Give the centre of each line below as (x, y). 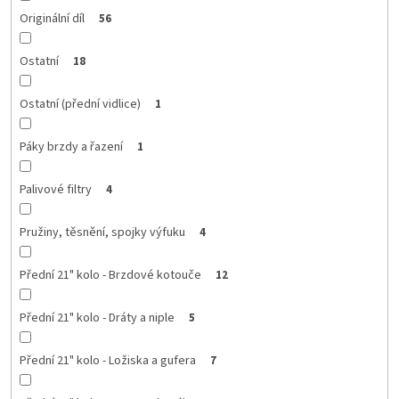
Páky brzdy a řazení (71, 147)
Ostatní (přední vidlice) (80, 104)
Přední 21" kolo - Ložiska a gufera (107, 360)
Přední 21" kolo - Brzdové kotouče (110, 275)
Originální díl (52, 18)
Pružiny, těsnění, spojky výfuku (102, 232)
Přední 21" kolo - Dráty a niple (97, 318)
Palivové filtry (55, 189)
